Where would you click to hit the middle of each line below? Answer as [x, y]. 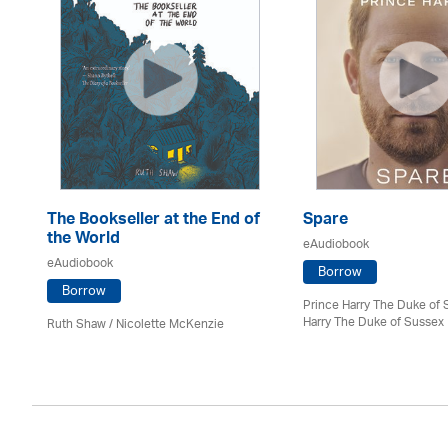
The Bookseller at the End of [153, 221]
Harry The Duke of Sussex [373, 322]
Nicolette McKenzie [170, 324]
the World [83, 240]
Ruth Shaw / [81, 324]
